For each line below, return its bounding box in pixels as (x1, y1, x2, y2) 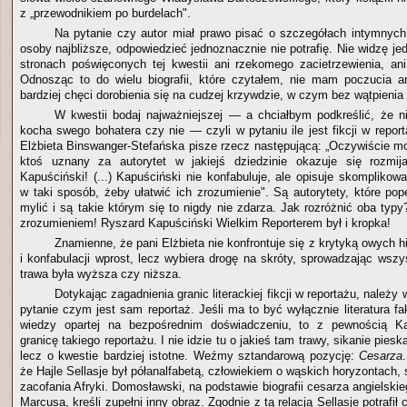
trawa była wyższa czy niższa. (20, 267, 182, 281)
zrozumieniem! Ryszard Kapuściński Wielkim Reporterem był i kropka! (20, 216, 391, 230)
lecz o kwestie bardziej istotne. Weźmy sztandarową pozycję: (20, 349, 359, 362)
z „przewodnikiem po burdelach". (20, 6, 191, 20)
